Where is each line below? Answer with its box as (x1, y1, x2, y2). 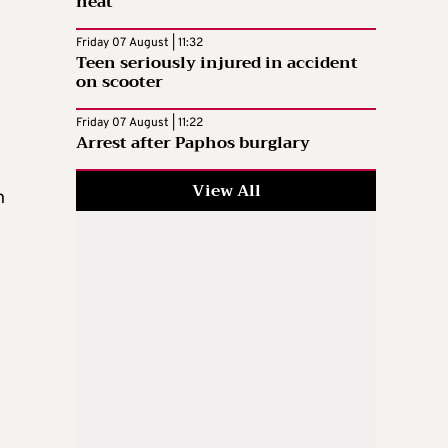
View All (191, 176, 261, 205)
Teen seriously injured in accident (76, 48, 358, 77)
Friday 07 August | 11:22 (76, 114, 203, 131)
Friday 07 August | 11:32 (76, 34, 203, 51)
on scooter (76, 67, 163, 96)
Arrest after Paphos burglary (76, 128, 310, 157)
